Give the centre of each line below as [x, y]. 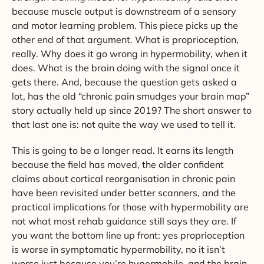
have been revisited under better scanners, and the [124, 192]
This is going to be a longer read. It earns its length [123, 150]
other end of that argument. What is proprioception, [125, 40]
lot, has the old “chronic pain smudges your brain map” [131, 96]
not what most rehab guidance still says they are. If [124, 221]
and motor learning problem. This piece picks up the [125, 26]
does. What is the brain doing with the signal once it [126, 68]
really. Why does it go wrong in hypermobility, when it [130, 54]
